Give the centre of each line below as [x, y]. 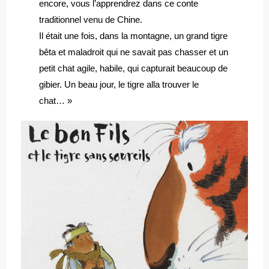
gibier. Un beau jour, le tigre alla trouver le [119, 84]
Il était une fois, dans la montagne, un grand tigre [134, 35]
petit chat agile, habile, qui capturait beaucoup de [134, 68]
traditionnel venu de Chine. [91, 19]
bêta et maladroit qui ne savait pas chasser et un [134, 52]
